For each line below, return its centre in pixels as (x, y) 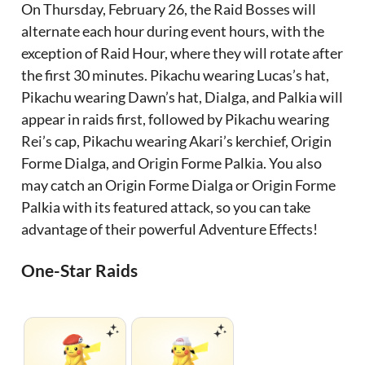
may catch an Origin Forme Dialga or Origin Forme (179, 185)
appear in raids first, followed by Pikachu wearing (176, 119)
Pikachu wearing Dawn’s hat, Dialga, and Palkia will (182, 97)
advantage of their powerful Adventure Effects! (170, 229)
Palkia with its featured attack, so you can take (166, 207)
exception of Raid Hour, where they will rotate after (182, 53)
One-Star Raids (80, 270)
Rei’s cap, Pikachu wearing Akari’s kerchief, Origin (177, 141)
